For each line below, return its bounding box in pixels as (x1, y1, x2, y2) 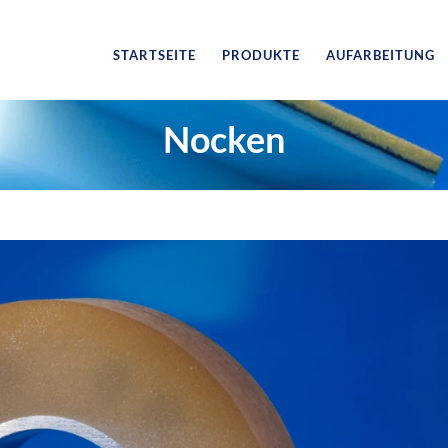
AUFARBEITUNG (325, 47, 435, 63)
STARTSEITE (112, 47, 196, 63)
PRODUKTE (221, 47, 300, 63)
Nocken (163, 117, 285, 161)
